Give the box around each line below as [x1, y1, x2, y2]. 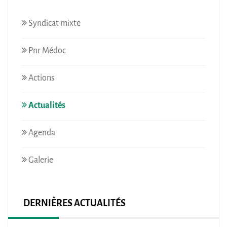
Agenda [27, 127, 55, 138]
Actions [27, 72, 55, 83]
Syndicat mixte [27, 17, 81, 28]
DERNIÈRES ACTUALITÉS [23, 197, 126, 209]
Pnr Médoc [27, 45, 66, 56]
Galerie [27, 154, 53, 165]
